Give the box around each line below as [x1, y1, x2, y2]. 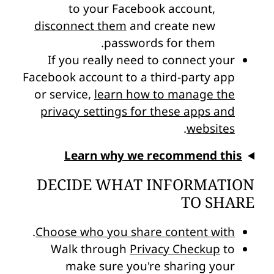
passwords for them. [104, 35, 215, 51]
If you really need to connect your [48, 52, 235, 68]
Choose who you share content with [35, 223, 235, 240]
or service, [34, 86, 94, 103]
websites [187, 120, 235, 137]
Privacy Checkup [130, 240, 220, 257]
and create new [127, 18, 215, 34]
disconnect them [34, 18, 127, 34]
